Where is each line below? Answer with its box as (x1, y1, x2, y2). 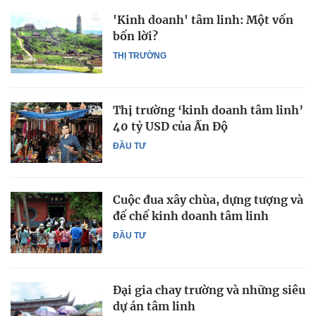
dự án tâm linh (113, 298, 195, 313)
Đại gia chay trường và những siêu (113, 282, 305, 297)
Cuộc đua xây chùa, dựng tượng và (113, 193, 303, 207)
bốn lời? (113, 29, 158, 44)
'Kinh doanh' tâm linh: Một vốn (113, 13, 293, 28)
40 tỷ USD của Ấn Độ (113, 119, 228, 133)
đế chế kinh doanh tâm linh (113, 209, 269, 224)
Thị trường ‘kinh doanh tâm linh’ (113, 102, 303, 117)
